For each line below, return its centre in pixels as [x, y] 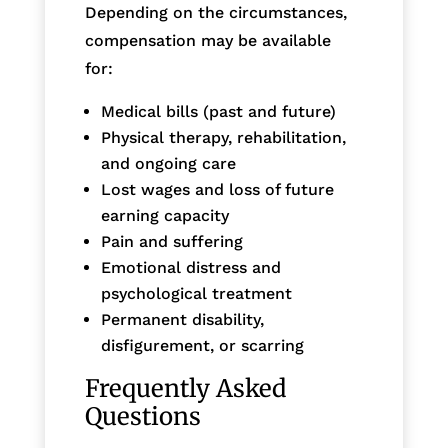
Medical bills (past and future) [218, 111]
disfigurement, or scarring [202, 345]
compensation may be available [207, 40]
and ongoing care [168, 163]
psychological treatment [196, 293]
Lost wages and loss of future [217, 189]
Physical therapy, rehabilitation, [223, 137]
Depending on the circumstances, [215, 12]
